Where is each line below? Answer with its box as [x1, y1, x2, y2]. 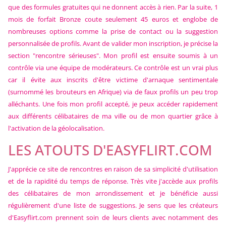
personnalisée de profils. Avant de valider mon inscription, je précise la [8, 38, 218, 48]
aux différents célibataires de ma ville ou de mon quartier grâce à [8, 111, 218, 121]
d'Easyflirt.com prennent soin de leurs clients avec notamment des [8, 212, 218, 222]
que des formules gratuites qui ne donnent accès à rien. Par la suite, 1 [8, 2, 218, 12]
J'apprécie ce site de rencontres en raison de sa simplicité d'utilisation [8, 164, 218, 174]
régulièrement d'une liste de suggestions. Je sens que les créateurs [8, 200, 218, 210]
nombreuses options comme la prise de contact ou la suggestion [8, 26, 218, 36]
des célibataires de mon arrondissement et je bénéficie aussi [8, 188, 218, 198]
